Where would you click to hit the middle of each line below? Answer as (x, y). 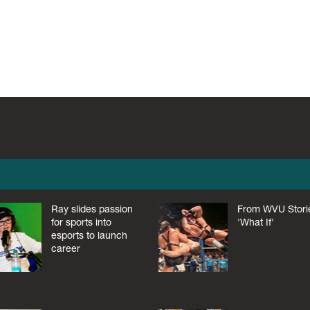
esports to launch (89, 236)
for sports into (81, 222)
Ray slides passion (92, 209)
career (65, 249)
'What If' (256, 222)
